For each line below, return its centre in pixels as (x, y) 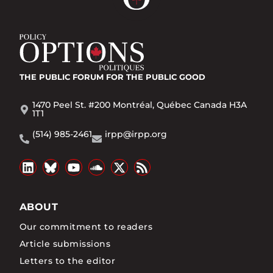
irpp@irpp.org (136, 134)
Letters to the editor (68, 261)
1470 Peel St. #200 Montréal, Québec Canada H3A (140, 105)
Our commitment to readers (86, 226)
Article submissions (65, 243)
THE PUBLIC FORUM (62, 76)
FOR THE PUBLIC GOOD (156, 76)
